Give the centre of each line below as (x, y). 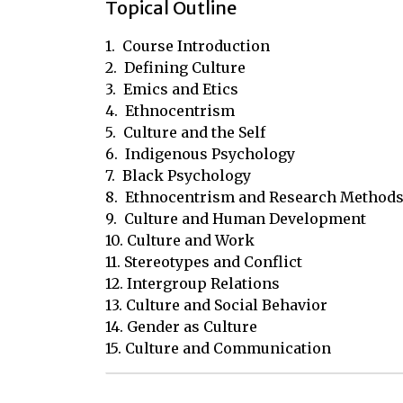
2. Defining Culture (175, 67)
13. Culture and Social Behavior (216, 305)
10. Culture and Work (180, 240)
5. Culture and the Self (185, 132)
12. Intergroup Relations (193, 283)
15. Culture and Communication (218, 348)
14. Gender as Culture (181, 327)
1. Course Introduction (188, 46)
